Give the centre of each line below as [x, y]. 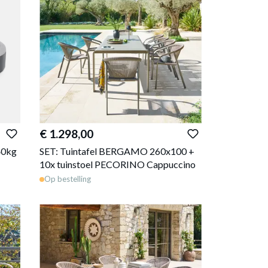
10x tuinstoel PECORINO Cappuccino [118, 164]
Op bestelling [68, 179]
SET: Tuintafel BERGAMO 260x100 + [117, 151]
